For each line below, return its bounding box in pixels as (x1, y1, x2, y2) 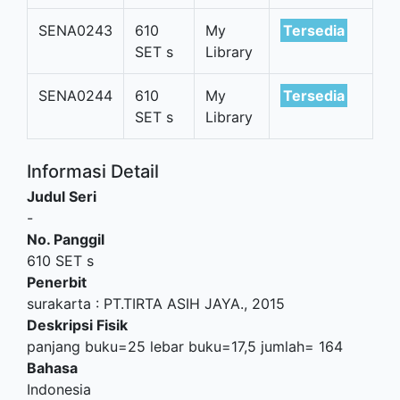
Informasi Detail (27, 161, 159, 182)
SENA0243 (38, 21, 112, 39)
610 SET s (27, 252, 94, 270)
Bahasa (27, 359, 78, 377)
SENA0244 (38, 87, 112, 104)
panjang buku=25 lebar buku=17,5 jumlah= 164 (27, 337, 343, 355)
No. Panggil (27, 230, 104, 248)
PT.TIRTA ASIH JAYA (104, 295, 240, 312)
